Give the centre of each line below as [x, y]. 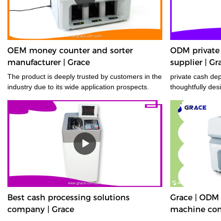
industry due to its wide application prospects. [78, 87]
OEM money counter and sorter [70, 50]
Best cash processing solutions [69, 198]
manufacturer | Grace [49, 62]
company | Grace [41, 210]
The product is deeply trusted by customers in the [85, 76]
